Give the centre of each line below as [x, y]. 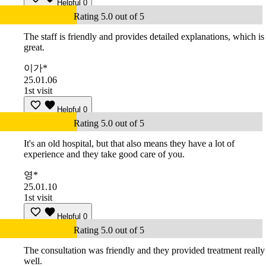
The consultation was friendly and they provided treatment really [144, 251]
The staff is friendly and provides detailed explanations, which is [144, 37]
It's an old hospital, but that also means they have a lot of [129, 144]
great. [34, 47]
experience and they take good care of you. [104, 154]
